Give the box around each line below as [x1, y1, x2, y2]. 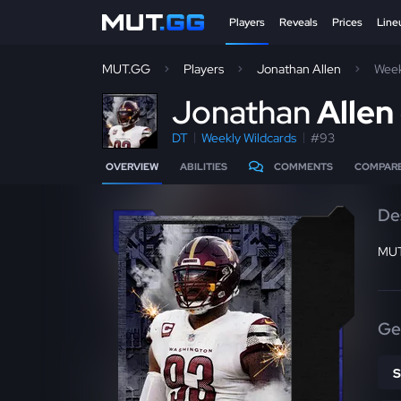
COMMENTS [274, 160, 333, 173]
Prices [332, 15, 363, 30]
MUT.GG [102, 61, 150, 77]
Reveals [279, 15, 318, 30]
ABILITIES [180, 160, 227, 173]
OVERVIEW [106, 160, 158, 173]
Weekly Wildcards [201, 130, 297, 146]
